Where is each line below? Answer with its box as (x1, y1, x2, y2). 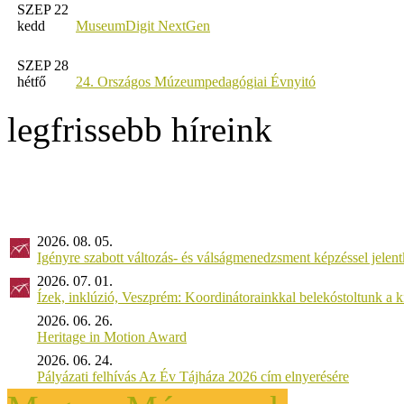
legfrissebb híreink (7, 109, 272, 149)
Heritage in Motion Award (37, 328, 187, 344)
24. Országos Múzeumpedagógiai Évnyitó (76, 73, 316, 89)
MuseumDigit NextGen (76, 17, 210, 33)
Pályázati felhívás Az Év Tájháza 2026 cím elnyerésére (37, 368, 349, 384)
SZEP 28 (17, 57, 69, 73)
